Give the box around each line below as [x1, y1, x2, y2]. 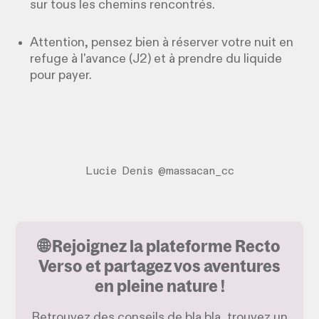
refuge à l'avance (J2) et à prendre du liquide [30, 52, 283, 66]
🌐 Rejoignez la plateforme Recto [38, 234, 281, 256]
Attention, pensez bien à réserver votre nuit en [30, 36, 294, 49]
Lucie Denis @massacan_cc [85, 165, 234, 177]
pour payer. [30, 68, 93, 82]
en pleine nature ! [94, 274, 225, 296]
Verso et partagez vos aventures [38, 254, 281, 276]
